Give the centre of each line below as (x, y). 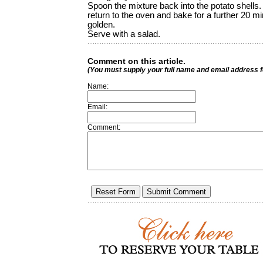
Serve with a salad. (124, 34)
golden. (102, 25)
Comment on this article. (136, 61)
